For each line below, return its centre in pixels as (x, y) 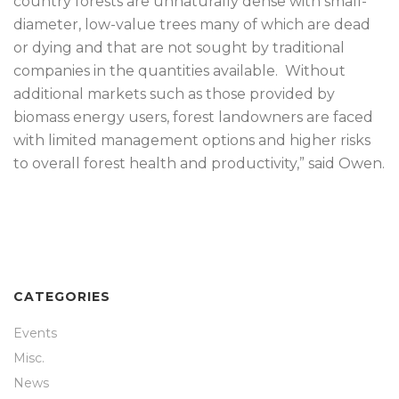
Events (35, 333)
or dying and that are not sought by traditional (179, 48)
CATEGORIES (62, 297)
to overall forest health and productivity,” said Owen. (199, 163)
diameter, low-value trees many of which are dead (192, 24)
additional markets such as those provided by (174, 94)
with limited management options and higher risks (192, 140)
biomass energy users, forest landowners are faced (193, 117)
